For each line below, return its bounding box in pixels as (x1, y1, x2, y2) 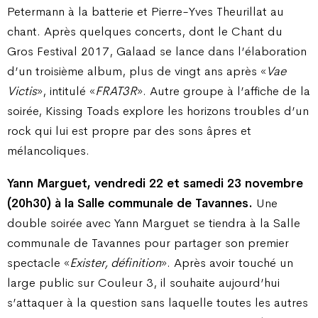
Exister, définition (70, 254, 161, 270)
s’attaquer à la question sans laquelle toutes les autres (7, 294, 308, 310)
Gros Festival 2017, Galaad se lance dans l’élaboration (7, 43, 307, 60)
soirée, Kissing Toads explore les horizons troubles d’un (7, 103, 309, 119)
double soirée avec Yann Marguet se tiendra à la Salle (7, 214, 300, 231)
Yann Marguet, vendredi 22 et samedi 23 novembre (7, 175, 303, 191)
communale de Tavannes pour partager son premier (7, 234, 289, 251)
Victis (7, 83, 37, 99)
